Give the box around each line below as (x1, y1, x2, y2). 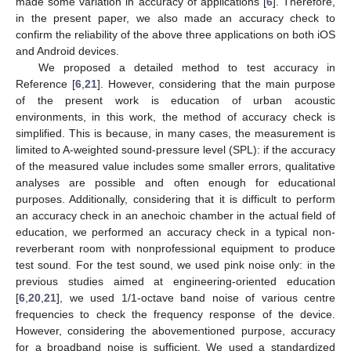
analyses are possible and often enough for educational (16, 176, 335, 190)
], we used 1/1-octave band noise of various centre (56, 291, 335, 305)
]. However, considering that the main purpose (97, 78, 336, 91)
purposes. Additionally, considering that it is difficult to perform (16, 193, 335, 206)
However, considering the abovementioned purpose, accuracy (16, 324, 335, 338)
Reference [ (16, 78, 76, 91)
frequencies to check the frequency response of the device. (16, 308, 335, 321)
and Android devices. (16, 45, 119, 58)
